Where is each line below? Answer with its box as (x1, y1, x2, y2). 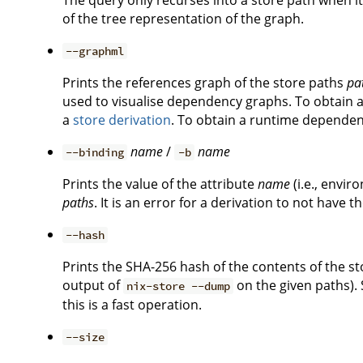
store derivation (73, 111, 171, 129)
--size (66, 330, 105, 344)
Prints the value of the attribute (62, 175, 258, 193)
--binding (66, 145, 125, 160)
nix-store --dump (126, 279, 231, 293)
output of (62, 276, 123, 294)
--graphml (66, 44, 125, 58)
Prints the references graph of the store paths (62, 74, 347, 92)
